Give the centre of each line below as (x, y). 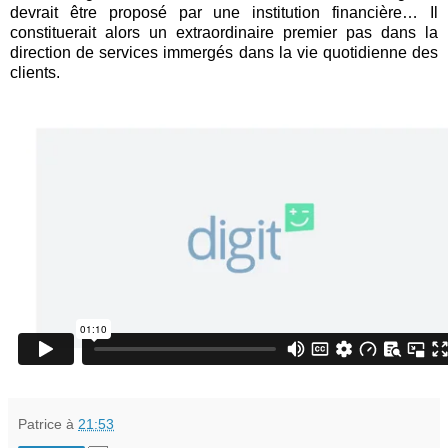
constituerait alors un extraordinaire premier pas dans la (224, 32)
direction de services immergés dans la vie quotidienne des (224, 52)
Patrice (40, 423)
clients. (35, 72)
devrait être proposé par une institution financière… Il (224, 12)
